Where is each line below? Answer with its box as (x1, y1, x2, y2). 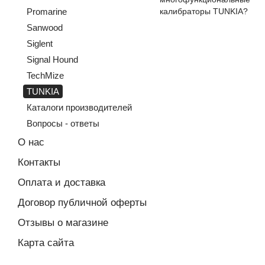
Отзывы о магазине (18, 217, 108, 228)
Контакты (18, 157, 60, 168)
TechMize (27, 70, 64, 80)
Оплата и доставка (18, 177, 105, 188)
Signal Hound (27, 54, 78, 64)
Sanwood (27, 22, 63, 33)
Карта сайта (18, 237, 74, 248)
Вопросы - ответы (27, 118, 99, 128)
